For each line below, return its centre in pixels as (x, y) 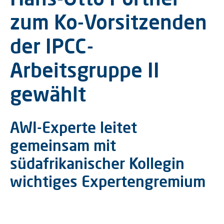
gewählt (48, 94)
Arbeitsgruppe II (85, 70)
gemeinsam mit (63, 145)
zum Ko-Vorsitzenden (108, 22)
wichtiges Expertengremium (108, 181)
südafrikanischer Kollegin (97, 163)
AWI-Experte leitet (73, 127)
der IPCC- (52, 46)
